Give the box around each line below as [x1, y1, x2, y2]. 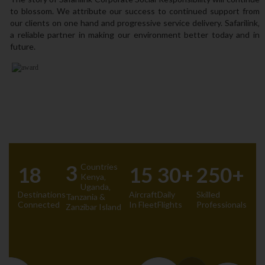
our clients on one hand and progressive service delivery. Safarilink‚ [10, 18, 260, 28]
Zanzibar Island [66, 202, 121, 212]
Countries [80, 161, 118, 172]
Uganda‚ [80, 182, 111, 192]
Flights [157, 199, 182, 209]
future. [10, 41, 35, 51]
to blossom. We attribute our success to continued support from [10, 6, 260, 16]
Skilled [196, 189, 220, 199]
